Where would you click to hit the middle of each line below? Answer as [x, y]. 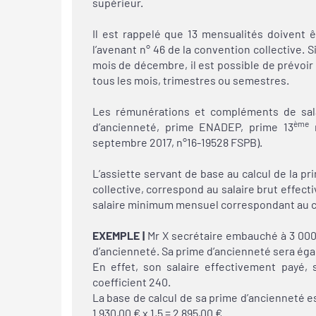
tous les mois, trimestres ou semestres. [190, 80]
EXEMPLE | [118, 235]
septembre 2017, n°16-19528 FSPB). [177, 142]
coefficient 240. [131, 281]
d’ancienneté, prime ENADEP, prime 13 [193, 126]
